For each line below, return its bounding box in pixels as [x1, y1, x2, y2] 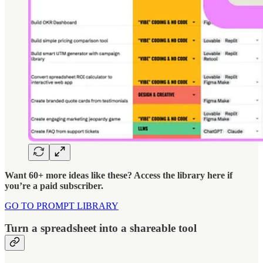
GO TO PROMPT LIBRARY [5, 200, 119, 211]
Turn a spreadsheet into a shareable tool [5, 222, 197, 235]
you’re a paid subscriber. [5, 180, 103, 191]
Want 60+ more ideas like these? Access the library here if [5, 170, 232, 180]
